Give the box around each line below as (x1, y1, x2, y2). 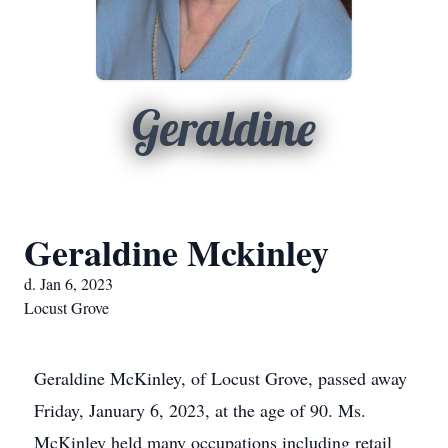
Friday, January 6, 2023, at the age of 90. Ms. (34, 398, 366, 422)
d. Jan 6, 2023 (24, 273, 113, 294)
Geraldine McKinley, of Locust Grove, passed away (34, 366, 407, 390)
